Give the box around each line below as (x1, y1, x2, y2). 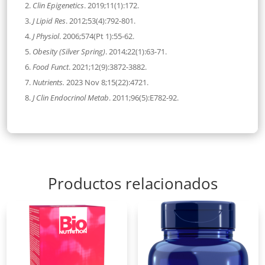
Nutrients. (33, 76, 65, 88)
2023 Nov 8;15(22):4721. (64, 76, 149, 88)
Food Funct (33, 61, 69, 72)
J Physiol (33, 30, 60, 41)
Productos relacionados (47, 172, 218, 194)
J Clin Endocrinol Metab (33, 92, 109, 103)
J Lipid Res (33, 15, 66, 26)
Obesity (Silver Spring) (33, 46, 106, 57)
